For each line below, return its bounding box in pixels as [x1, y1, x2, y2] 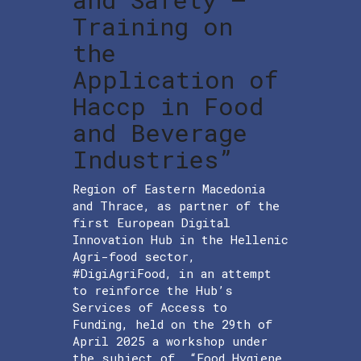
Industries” [73, 143, 233, 175]
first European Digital [73, 214, 230, 230]
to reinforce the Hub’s [73, 281, 233, 298]
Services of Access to [73, 298, 227, 315]
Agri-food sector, [73, 247, 195, 264]
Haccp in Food [73, 89, 263, 122]
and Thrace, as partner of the [73, 197, 280, 214]
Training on [73, 10, 233, 42]
